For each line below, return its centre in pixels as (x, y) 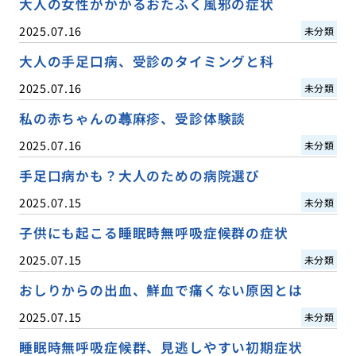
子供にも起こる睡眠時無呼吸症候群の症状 (153, 232)
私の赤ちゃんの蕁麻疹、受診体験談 (132, 118)
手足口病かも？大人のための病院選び (139, 175)
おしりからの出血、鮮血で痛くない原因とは (161, 290)
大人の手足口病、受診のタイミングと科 (146, 61)
